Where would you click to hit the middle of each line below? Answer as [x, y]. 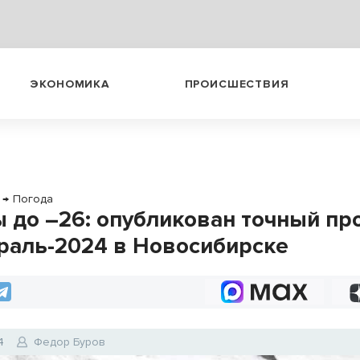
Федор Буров [70, 342]
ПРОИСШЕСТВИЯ [237, 84]
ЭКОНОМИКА [70, 84]
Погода [33, 199]
